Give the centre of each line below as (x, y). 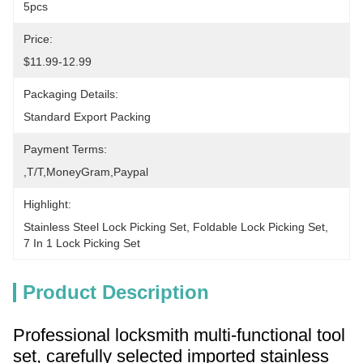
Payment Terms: (65, 149)
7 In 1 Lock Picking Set (82, 243)
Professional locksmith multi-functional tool (179, 335)
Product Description (116, 292)
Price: (38, 39)
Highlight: (47, 204)
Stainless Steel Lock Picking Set (105, 227)
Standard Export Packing (87, 117)
